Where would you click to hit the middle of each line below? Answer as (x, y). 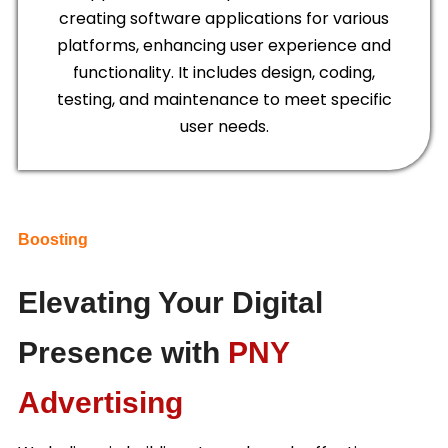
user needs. (224, 127)
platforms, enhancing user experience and (224, 46)
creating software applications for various (224, 19)
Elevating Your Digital (170, 303)
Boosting (53, 240)
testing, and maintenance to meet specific (224, 100)
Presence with (123, 353)
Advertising (100, 403)
